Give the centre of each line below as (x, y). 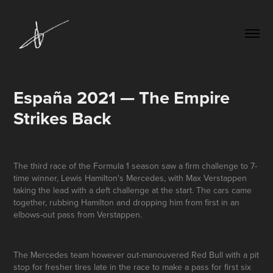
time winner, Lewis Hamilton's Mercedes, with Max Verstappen (130, 178)
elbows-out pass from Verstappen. (78, 214)
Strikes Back (63, 118)
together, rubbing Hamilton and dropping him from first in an (127, 202)
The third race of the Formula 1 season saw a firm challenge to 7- (136, 165)
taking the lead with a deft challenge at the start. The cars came (133, 190)
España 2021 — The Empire (122, 97)
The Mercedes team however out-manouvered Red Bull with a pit (136, 254)
